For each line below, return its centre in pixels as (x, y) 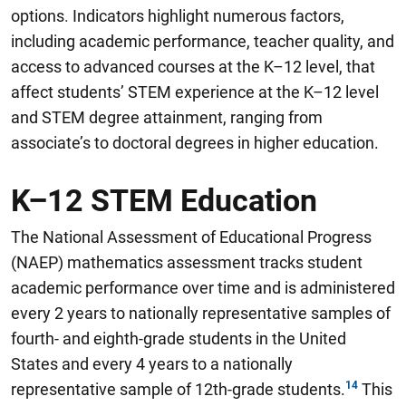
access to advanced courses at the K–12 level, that (193, 67)
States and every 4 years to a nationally (152, 364)
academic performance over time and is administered (203, 288)
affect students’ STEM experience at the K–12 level (195, 92)
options (38, 16)
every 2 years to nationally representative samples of (201, 313)
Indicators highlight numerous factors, (207, 16)
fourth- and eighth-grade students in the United (179, 338)
